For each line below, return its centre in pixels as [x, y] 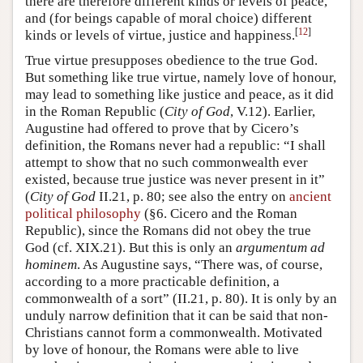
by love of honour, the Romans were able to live [162, 350]
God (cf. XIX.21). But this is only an [130, 248]
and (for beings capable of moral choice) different [169, 18]
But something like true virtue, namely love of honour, [181, 77]
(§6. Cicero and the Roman [219, 214]
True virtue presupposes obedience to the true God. [171, 60]
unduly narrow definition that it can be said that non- [177, 316]
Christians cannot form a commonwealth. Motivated [174, 333]
